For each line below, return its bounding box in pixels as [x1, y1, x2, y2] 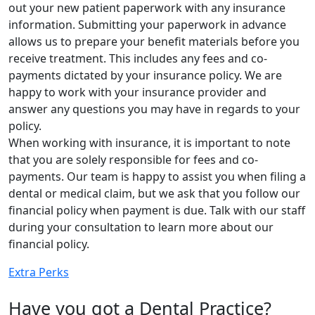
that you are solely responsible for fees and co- [8, 151, 258, 167]
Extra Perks [8, 264, 69, 280]
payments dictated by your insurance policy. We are [8, 67, 282, 83]
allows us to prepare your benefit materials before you [8, 33, 300, 49]
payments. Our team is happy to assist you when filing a [8, 168, 306, 184]
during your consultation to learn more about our [8, 219, 274, 235]
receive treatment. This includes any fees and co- [8, 50, 267, 66]
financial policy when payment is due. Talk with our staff [8, 202, 305, 218]
